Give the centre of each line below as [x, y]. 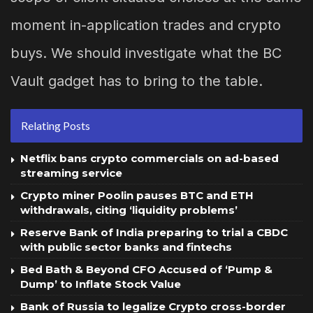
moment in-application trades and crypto [146, 25]
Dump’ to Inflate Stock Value [101, 284]
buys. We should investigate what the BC [146, 53]
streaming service [71, 173]
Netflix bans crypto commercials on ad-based [150, 158]
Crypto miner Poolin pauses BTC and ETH [137, 195]
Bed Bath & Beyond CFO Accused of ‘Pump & [146, 269]
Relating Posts [56, 125]
